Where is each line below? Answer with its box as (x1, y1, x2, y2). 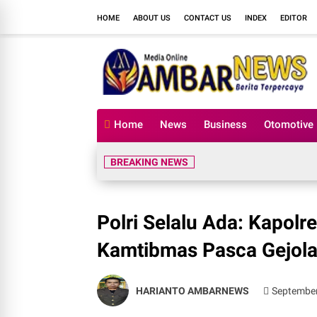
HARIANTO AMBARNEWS (136, 284, 249, 296)
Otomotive (264, 118, 313, 131)
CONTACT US (184, 13, 231, 23)
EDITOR (280, 13, 307, 23)
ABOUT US (133, 13, 171, 23)
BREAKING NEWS (110, 156, 188, 168)
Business (204, 118, 247, 131)
